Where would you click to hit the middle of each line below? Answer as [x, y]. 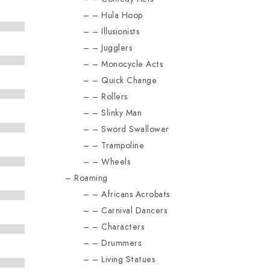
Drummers [121, 243]
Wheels [116, 162]
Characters [123, 227]
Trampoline [123, 146]
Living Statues [128, 259]
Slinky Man [122, 113]
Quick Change [129, 80]
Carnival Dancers [134, 211]
